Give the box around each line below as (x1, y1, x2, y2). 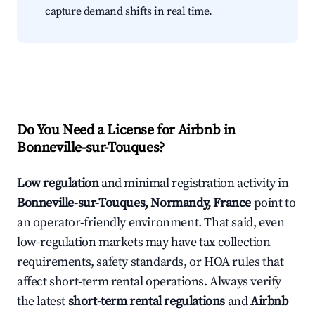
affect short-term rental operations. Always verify (17, 274, 282, 290)
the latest (17, 293, 68, 310)
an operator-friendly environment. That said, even (17, 214, 285, 231)
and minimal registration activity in (98, 175, 289, 192)
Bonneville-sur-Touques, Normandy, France (17, 195, 251, 212)
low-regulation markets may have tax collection (17, 234, 271, 251)
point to (251, 195, 296, 212)
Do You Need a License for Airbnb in (17, 122, 236, 140)
